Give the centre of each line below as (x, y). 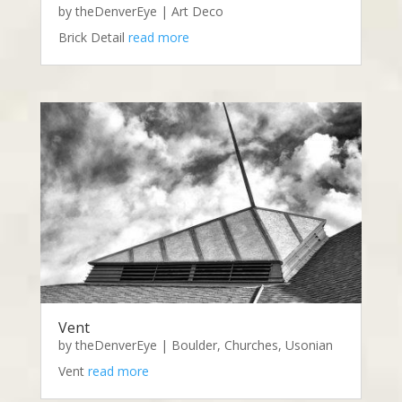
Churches (251, 345)
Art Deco (197, 12)
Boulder (194, 345)
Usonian (309, 345)
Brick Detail (93, 38)
